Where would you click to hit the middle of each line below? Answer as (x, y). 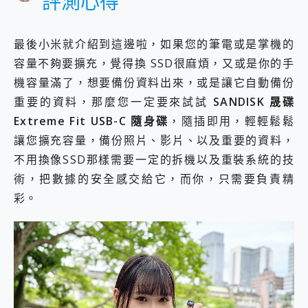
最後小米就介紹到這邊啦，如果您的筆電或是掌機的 (154, 44)
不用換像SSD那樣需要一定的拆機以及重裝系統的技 (154, 159)
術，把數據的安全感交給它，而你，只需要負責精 (154, 178)
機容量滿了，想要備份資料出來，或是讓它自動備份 (154, 82)
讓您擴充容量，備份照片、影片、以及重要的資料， (154, 140)
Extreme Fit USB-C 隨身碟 (91, 121)
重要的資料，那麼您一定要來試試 (113, 101)
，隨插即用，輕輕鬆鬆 (231, 121)
